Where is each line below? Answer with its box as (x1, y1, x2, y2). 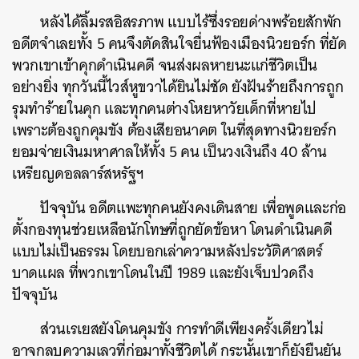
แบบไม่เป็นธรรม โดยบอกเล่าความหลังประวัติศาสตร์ (12, 238, 323, 264)
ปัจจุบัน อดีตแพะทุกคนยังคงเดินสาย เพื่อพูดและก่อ (40, 195, 347, 221)
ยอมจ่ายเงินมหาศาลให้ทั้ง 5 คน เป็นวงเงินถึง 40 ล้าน (12, 139, 327, 165)
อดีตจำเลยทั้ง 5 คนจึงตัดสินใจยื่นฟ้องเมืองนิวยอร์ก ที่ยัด (12, 30, 347, 57)
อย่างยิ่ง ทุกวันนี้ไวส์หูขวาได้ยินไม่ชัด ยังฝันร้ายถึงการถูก (12, 74, 344, 100)
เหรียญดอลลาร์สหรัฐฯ (12, 160, 144, 187)
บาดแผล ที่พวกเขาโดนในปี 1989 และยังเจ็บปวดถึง (12, 260, 314, 286)
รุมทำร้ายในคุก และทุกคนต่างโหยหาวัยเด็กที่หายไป (12, 95, 317, 122)
